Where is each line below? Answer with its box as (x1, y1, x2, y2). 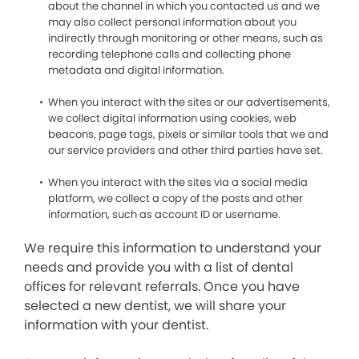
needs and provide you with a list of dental (24, 258, 293, 276)
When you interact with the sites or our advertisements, (48, 95, 330, 110)
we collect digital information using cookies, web (48, 111, 296, 126)
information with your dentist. (24, 316, 208, 334)
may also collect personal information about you (48, 14, 296, 30)
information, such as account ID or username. (48, 207, 280, 222)
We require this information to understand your (24, 239, 321, 257)
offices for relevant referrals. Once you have (24, 277, 300, 296)
